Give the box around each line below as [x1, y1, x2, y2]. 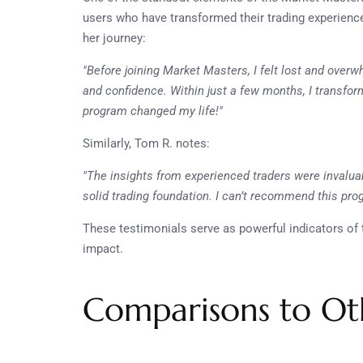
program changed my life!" [83, 103, 223, 118]
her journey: [83, 30, 146, 45]
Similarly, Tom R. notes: [83, 135, 210, 151]
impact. [83, 241, 123, 256]
